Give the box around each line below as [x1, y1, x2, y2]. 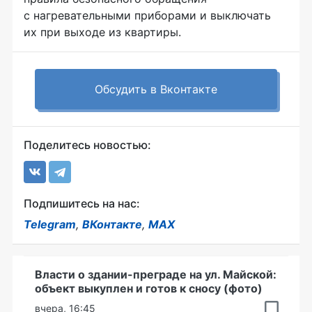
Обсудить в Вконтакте [95, 82, 217, 96]
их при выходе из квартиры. [24, 25, 181, 39]
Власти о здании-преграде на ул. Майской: [35, 267, 276, 281]
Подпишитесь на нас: [24, 196, 140, 210]
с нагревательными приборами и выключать [24, 8, 271, 22]
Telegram [24, 217, 76, 231]
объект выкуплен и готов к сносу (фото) [35, 281, 263, 295]
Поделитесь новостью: [24, 138, 151, 152]
